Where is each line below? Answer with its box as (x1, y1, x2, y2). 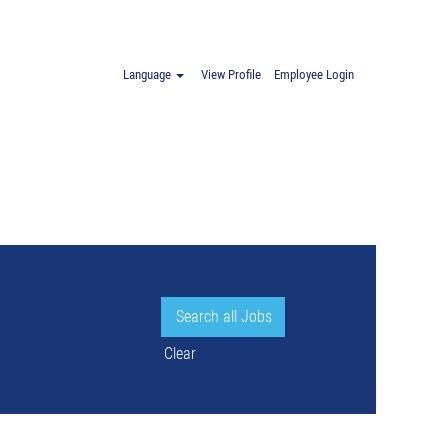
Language (123, 67, 174, 82)
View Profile (201, 67, 262, 82)
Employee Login (273, 67, 354, 82)
